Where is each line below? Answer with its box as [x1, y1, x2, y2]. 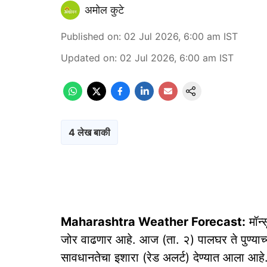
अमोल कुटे [85, 4, 124, 16]
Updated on [61, 52, 114, 64]
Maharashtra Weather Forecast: [61, 215, 246, 229]
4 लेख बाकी [69, 126, 110, 138]
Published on [61, 30, 119, 42]
